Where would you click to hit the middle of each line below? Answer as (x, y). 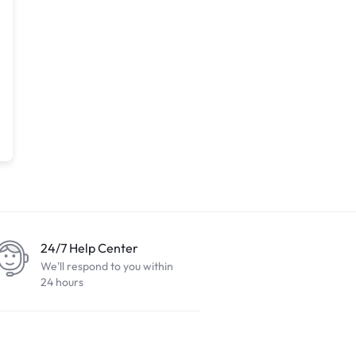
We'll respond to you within (107, 266)
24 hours (62, 282)
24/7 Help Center (89, 248)
